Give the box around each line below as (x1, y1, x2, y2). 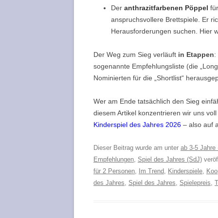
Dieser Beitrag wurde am (93, 144, 164, 151)
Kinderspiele (168, 167, 202, 175)
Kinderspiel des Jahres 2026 (93, 120, 181, 128)
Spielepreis (180, 179, 211, 186)
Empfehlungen (93, 155, 134, 163)
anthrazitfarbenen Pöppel (124, 3, 208, 12)
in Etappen (178, 50, 214, 58)
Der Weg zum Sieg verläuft (93, 50, 178, 58)
